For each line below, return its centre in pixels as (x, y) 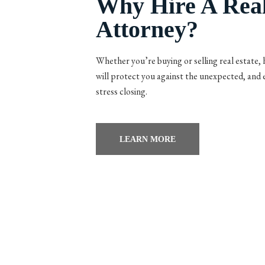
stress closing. (122, 92)
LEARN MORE (148, 139)
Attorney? (147, 30)
